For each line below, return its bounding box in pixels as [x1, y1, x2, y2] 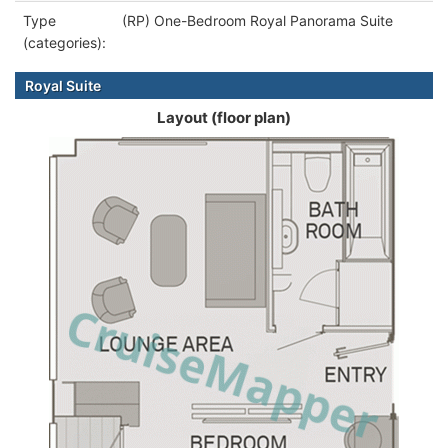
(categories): [23, 33, 106, 51]
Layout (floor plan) [157, 107, 291, 127]
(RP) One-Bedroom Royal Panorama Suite [122, 11, 393, 29]
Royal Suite [25, 76, 101, 94]
